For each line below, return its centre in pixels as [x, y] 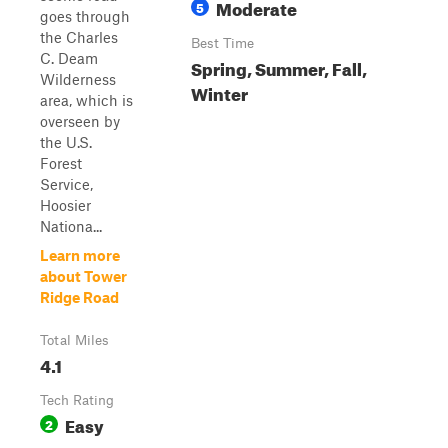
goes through [85, 16]
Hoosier [65, 205]
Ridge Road [79, 297]
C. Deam [69, 58]
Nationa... [71, 226]
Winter [219, 91]
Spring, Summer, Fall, [279, 66]
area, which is [86, 100]
